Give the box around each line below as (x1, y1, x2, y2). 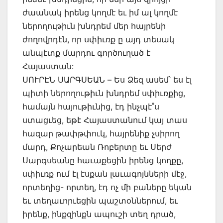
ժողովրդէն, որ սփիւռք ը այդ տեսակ (22, 34, 174, 44)
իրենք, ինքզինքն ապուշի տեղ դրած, (22, 209, 176, 219)
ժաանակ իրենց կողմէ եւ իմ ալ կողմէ (22, 7, 178, 17)
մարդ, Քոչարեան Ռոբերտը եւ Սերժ (22, 141, 172, 152)
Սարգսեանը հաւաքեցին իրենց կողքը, (22, 155, 183, 165)
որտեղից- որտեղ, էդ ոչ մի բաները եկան (22, 182, 192, 192)
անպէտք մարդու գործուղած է (22, 47, 150, 58)
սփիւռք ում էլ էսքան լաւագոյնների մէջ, (22, 168, 187, 179)
